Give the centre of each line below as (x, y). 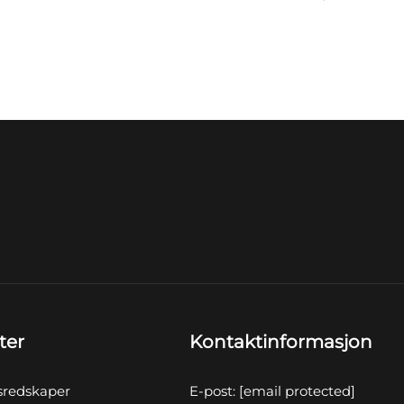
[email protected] (298, 391)
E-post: (215, 391)
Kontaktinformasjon (281, 342)
